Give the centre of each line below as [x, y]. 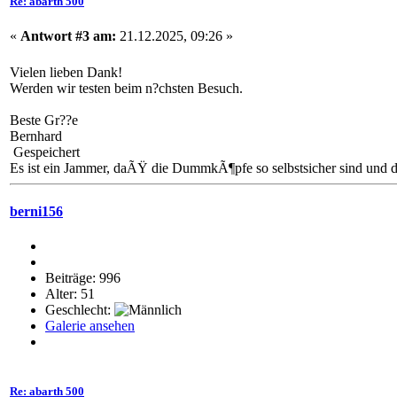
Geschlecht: [80, 310]
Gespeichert [45, 152]
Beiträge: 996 [83, 278]
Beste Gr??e [44, 120]
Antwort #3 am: [68, 35]
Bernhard [36, 136]
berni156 [36, 212]
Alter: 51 [70, 294]
